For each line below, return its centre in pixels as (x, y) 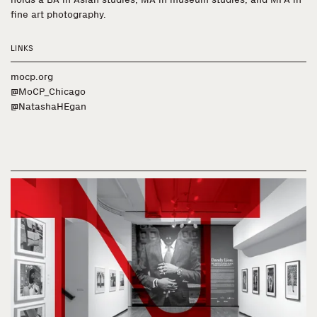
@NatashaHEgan (48, 106)
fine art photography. (58, 15)
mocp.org (32, 77)
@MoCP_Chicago (48, 92)
